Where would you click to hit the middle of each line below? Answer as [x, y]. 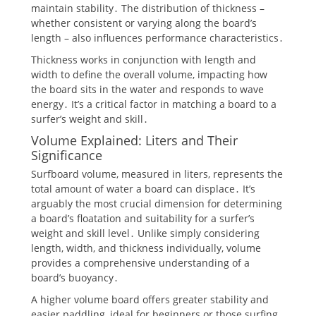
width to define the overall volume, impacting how [149, 74]
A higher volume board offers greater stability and [150, 299]
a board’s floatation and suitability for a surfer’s [143, 218]
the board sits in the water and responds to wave [147, 89]
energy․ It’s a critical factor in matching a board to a [154, 104]
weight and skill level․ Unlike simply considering [145, 233]
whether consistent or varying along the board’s [144, 23]
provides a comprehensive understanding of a [140, 262]
